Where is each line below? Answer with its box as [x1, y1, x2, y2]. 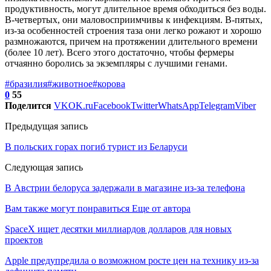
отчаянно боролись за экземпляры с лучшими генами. [5, 57, 227, 68]
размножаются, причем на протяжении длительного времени [5, 36, 258, 47]
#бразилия [5, 78, 47, 89]
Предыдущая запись [5, 120, 88, 131]
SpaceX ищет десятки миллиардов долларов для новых [5, 223, 232, 234]
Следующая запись [5, 162, 83, 172]
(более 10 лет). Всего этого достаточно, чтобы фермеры [5, 47, 234, 57]
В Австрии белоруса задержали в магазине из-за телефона [5, 182, 245, 193]
